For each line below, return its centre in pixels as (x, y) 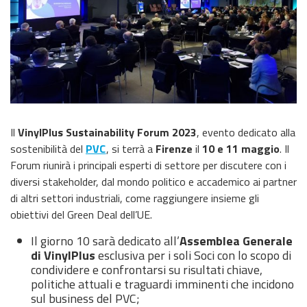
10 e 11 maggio (241, 149)
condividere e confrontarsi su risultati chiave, (147, 270)
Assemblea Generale (236, 241)
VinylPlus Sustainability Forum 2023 (107, 133)
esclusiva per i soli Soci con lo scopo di (193, 256)
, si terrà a (131, 149)
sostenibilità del (48, 149)
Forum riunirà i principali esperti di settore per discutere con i (148, 165)
